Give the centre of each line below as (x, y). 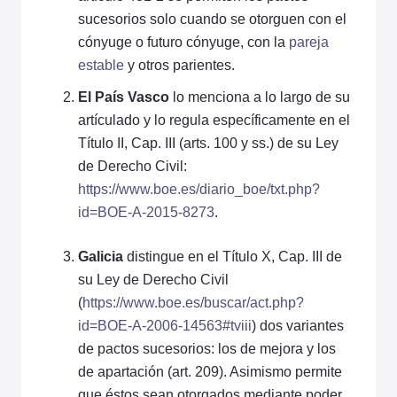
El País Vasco (124, 97)
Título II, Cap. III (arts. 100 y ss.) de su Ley (208, 143)
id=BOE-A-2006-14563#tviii (165, 325)
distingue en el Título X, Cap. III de (233, 256)
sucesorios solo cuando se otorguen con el (212, 19)
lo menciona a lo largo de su (260, 97)
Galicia (101, 256)
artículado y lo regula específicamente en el (214, 120)
